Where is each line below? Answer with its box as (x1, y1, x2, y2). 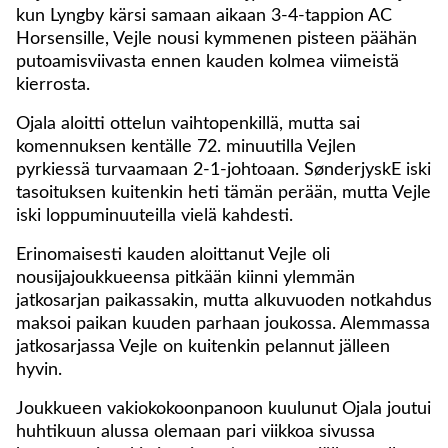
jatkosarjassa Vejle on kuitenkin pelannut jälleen (16, 338, 390, 357)
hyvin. (16, 361, 62, 380)
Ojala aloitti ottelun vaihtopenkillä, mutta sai (16, 115, 360, 134)
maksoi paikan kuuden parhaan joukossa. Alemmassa (16, 315, 430, 334)
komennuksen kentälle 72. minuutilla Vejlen (16, 138, 356, 157)
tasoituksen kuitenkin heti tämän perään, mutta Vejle (16, 184, 431, 203)
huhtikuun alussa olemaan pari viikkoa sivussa (16, 423, 375, 442)
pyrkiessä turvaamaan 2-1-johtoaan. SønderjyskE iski (16, 161, 431, 180)
